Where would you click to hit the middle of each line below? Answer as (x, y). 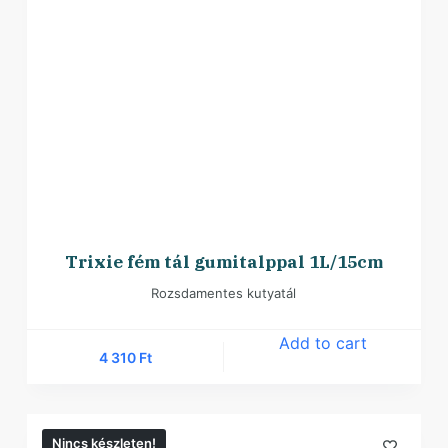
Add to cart (322, 343)
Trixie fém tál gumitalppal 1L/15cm (223, 262)
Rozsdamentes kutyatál (224, 293)
